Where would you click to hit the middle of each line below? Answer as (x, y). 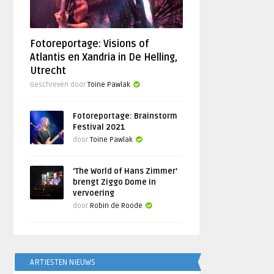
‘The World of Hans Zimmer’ (125, 171)
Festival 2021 (99, 127)
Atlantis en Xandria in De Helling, (104, 57)
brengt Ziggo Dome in (115, 182)
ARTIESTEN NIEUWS (63, 262)
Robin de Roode (117, 206)
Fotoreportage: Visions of (90, 44)
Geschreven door (59, 85)
